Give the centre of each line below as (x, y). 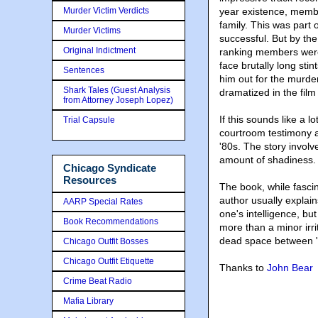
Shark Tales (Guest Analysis (117, 90)
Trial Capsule (89, 120)
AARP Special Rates (103, 201)
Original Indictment (99, 50)
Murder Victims (92, 31)
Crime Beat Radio (98, 281)
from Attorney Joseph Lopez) (118, 100)
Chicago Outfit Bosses (106, 241)
